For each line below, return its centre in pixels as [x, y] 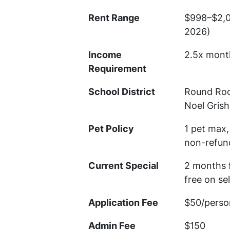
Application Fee [123, 203]
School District [122, 92]
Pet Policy [111, 129]
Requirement [117, 69]
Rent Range [114, 18]
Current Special [123, 166]
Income [105, 55]
